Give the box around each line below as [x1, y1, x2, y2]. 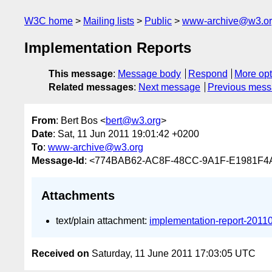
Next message [138, 82, 200, 93]
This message [49, 69, 113, 80]
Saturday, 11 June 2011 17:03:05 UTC [89, 248, 256, 259]
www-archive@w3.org [48, 141, 143, 152]
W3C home [24, 16, 73, 26]
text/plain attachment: [56, 215, 149, 226]
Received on [32, 248, 89, 259]
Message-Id [32, 155, 84, 166]
